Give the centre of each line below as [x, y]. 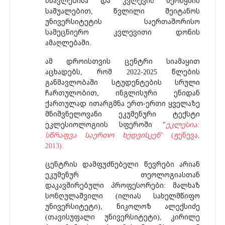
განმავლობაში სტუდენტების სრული [123, 82]
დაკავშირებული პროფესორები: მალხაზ [123, 185]
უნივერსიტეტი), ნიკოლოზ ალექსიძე [123, 206]
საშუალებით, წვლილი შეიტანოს [123, 11]
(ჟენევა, [182, 135]
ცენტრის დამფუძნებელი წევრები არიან [123, 164]
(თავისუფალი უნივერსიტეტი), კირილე [123, 217]
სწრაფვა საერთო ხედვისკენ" [104, 135]
